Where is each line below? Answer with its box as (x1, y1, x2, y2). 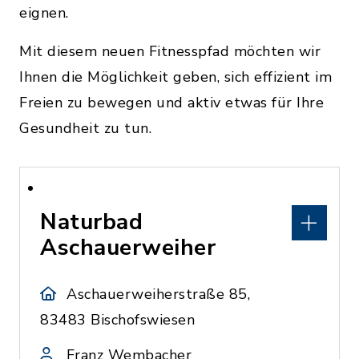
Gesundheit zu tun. (19, 119, 151, 138)
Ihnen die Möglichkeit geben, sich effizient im (19, 67, 332, 87)
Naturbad (40, 207, 143, 237)
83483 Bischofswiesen (40, 310, 195, 329)
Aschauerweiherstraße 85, (67, 284, 251, 304)
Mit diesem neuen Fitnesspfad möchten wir (19, 42, 321, 61)
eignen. (19, 3, 69, 22)
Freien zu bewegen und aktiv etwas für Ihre (19, 93, 324, 112)
